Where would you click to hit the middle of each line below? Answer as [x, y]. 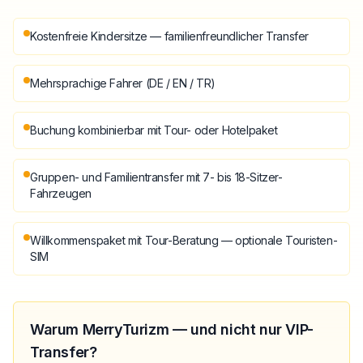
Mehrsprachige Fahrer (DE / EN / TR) [123, 83]
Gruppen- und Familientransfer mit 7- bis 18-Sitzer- [156, 177]
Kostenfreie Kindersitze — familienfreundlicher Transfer [169, 36]
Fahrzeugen [61, 193]
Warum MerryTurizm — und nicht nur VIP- [172, 329]
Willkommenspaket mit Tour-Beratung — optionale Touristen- [184, 240]
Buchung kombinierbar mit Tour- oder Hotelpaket [154, 130]
